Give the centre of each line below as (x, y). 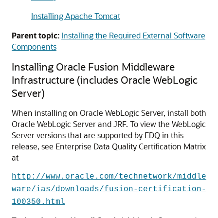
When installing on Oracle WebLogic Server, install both (109, 113)
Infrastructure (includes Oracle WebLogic (105, 80)
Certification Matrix (171, 146)
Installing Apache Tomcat (76, 16)
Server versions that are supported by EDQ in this (98, 135)
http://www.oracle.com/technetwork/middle (109, 177)
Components (34, 46)
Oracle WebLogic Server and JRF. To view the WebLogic (109, 124)
